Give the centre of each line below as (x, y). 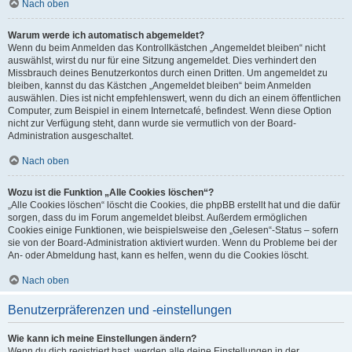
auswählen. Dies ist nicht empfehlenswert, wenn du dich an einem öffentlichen (174, 98)
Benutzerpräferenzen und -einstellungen (120, 310)
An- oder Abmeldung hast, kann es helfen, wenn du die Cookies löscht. (158, 255)
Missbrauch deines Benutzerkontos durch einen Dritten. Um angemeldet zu (168, 73)
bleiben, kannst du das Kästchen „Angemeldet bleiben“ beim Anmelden (159, 85)
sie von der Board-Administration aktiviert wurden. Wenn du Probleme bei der (172, 242)
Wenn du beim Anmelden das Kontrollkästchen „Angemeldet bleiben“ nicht (167, 48)
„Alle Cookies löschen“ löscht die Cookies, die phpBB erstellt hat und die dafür (174, 205)
